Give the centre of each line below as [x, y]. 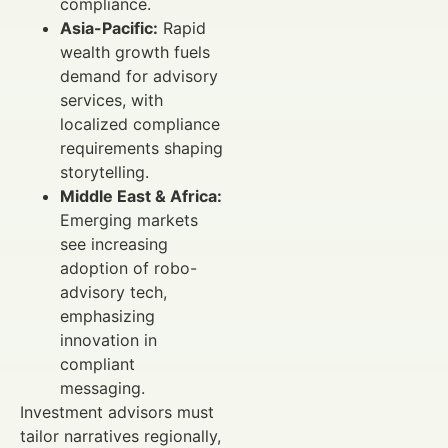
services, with [111, 99]
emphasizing [107, 315]
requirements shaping [141, 147]
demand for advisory [139, 75]
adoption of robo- [128, 267]
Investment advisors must [117, 411]
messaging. [102, 387]
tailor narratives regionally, [120, 435]
